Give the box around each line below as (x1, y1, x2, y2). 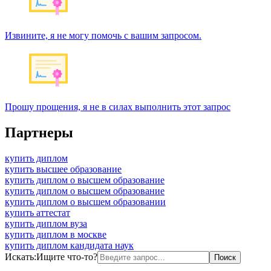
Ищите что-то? (36, 251, 97, 262)
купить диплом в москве (5, 229, 106, 240)
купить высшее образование (5, 163, 122, 174)
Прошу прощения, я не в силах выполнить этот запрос (5, 101, 230, 112)
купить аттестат (5, 207, 70, 218)
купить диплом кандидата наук (5, 240, 134, 250)
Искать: (5, 251, 36, 262)
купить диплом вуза (5, 218, 87, 229)
